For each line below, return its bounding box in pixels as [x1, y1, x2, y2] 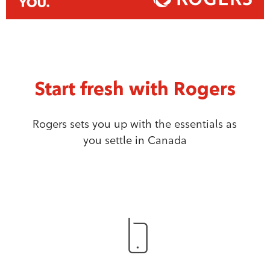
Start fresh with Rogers [34, 77, 236, 100]
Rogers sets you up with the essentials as [33, 117, 237, 130]
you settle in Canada [83, 133, 187, 146]
